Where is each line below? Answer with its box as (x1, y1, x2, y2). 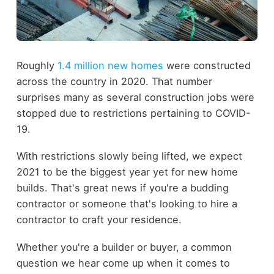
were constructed (163, 59, 251, 72)
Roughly (16, 59, 57, 72)
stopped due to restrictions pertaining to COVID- (16, 106, 251, 119)
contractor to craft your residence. (16, 213, 182, 226)
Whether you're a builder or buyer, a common (16, 240, 232, 253)
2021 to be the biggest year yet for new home (16, 166, 238, 179)
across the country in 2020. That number (16, 75, 212, 87)
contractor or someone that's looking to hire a (16, 198, 237, 210)
